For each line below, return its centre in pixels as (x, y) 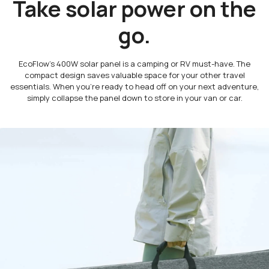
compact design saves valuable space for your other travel (134, 75)
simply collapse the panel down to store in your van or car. (134, 98)
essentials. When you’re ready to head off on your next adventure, (134, 87)
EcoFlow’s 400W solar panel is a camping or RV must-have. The (134, 64)
